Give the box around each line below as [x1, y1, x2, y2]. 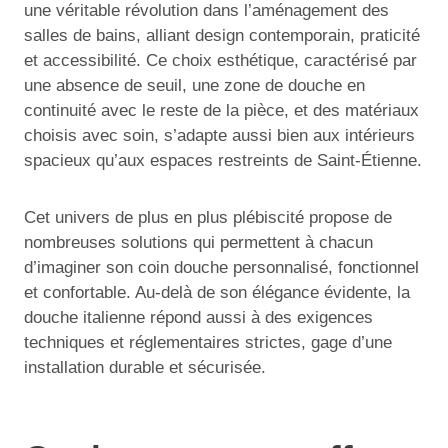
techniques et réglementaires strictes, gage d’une [24, 332, 392, 352]
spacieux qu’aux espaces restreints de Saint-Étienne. [24, 150, 422, 170]
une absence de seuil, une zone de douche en [24, 75, 365, 95]
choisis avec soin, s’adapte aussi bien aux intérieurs [24, 125, 415, 145]
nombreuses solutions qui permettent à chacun [24, 232, 373, 252]
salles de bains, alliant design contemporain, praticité [24, 25, 420, 45]
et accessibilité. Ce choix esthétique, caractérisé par [24, 50, 417, 70]
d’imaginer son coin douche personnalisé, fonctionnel [24, 257, 419, 277]
